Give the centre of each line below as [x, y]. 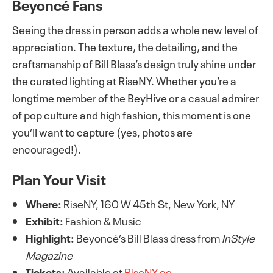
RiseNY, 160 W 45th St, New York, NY [148, 203]
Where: [44, 203]
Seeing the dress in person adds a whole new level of [135, 29]
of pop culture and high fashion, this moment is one [132, 114]
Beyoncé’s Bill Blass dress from [148, 237]
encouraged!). [47, 148]
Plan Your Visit [59, 178]
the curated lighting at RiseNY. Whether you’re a [124, 80]
